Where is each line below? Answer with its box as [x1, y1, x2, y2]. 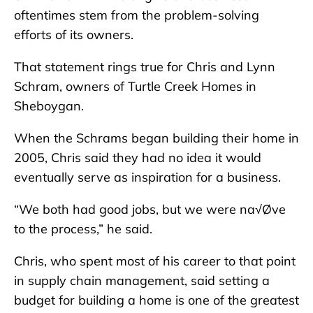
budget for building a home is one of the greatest [14, 291, 299, 308]
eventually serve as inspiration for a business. [14, 168, 281, 185]
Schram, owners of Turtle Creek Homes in [14, 78, 256, 94]
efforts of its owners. [14, 26, 133, 43]
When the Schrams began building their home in [14, 129, 299, 146]
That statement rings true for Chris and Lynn [14, 58, 275, 75]
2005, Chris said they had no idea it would [14, 149, 261, 166]
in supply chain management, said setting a [14, 272, 270, 289]
